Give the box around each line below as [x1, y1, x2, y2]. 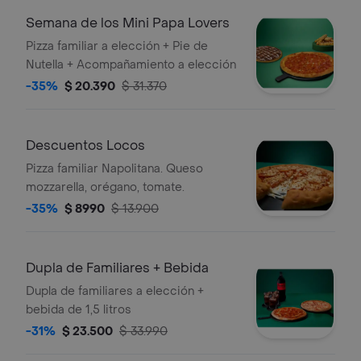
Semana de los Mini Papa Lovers [26, 15, 230, 31]
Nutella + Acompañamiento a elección [26, 57, 236, 73]
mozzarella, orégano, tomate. [26, 180, 185, 195]
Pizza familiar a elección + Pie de [26, 39, 208, 54]
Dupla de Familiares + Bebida [26, 259, 209, 276]
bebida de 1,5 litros [26, 302, 131, 317]
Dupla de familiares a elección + [26, 284, 204, 299]
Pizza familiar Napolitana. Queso [26, 161, 203, 176]
